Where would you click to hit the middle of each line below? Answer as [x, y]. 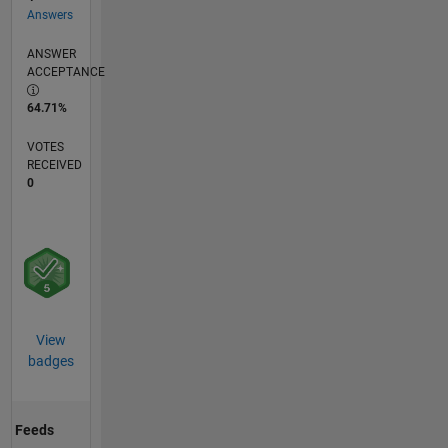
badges [50, 361]
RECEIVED [54, 165]
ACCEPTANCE [65, 72]
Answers [49, 15]
